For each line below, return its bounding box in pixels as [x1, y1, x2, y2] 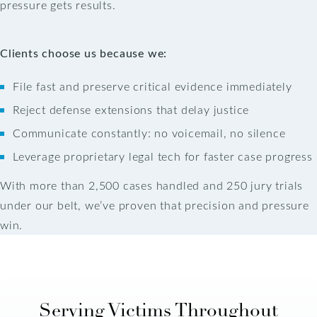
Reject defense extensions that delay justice [13, 101, 250, 117]
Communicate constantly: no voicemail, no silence [13, 125, 286, 140]
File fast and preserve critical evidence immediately [13, 78, 292, 93]
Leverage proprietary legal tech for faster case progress [13, 148, 313, 163]
